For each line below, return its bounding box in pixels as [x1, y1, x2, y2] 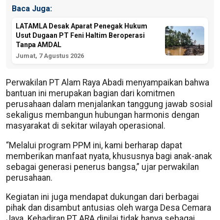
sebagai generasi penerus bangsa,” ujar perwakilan [6, 162, 199, 172]
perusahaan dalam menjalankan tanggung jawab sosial [6, 99, 213, 110]
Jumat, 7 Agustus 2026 [16, 52, 84, 59]
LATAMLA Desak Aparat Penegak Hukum [16, 22, 147, 30]
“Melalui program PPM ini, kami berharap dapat [6, 140, 182, 150]
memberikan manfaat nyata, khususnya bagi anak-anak [6, 151, 212, 161]
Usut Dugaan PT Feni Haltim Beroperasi [16, 31, 145, 39]
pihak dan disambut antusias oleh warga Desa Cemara [6, 203, 211, 213]
